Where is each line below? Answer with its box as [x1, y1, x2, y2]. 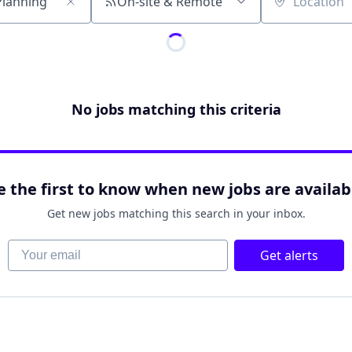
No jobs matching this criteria [71, 100, 281, 119]
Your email [7, 239, 70, 256]
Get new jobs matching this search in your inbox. [46, 206, 306, 221]
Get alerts [260, 247, 318, 264]
